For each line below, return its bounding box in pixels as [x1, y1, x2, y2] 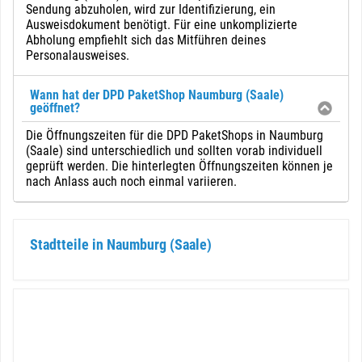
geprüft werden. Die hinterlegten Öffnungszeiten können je [26, 158, 333, 174]
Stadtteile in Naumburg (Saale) [30, 236, 212, 253]
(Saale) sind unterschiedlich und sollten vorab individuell [26, 143, 322, 158]
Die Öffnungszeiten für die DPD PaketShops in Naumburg [26, 128, 323, 143]
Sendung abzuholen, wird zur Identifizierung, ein [26, 2, 276, 17]
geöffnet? [30, 100, 80, 116]
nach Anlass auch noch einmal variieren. [26, 174, 237, 189]
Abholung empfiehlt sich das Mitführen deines [26, 32, 266, 48]
